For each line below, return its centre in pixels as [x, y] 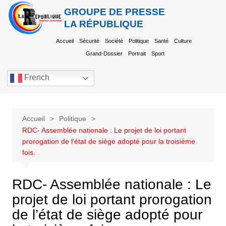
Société [114, 41]
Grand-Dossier [104, 53]
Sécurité [90, 41]
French [36, 78]
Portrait [137, 53]
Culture [183, 41]
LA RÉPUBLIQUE [104, 24]
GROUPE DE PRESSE [115, 12]
